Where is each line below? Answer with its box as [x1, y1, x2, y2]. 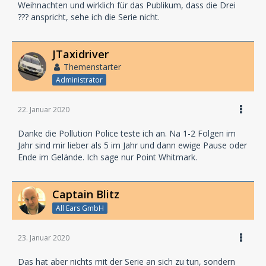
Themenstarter [64, 61, 121, 72]
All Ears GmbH [56, 202, 104, 213]
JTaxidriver [52, 47, 109, 61]
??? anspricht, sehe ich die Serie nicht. [18, 11, 160, 23]
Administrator [56, 74, 103, 85]
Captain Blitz [52, 186, 119, 201]
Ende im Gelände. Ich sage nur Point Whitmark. [18, 151, 197, 163]
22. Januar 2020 [18, 104, 69, 115]
